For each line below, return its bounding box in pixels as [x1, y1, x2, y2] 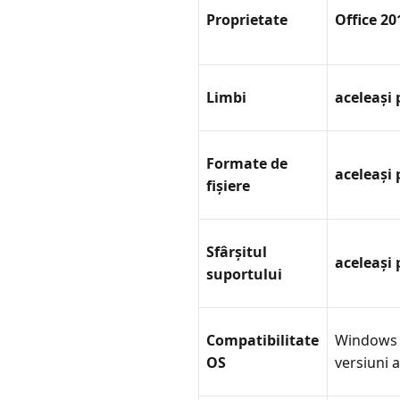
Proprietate [206, 9, 287, 29]
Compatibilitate [206, 329, 319, 350]
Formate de [206, 153, 287, 173]
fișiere [206, 175, 250, 196]
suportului [206, 263, 282, 284]
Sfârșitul [206, 241, 267, 262]
